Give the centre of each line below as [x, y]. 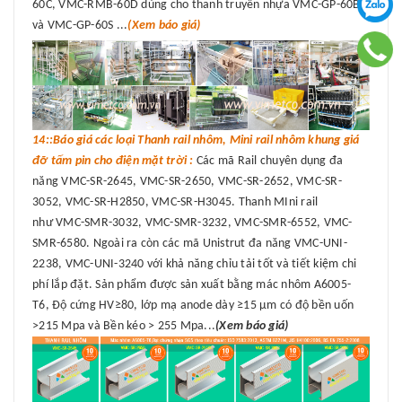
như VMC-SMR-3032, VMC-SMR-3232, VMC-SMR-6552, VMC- [192, 223]
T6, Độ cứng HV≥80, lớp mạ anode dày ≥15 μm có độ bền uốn [193, 306]
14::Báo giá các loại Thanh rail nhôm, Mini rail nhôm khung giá [196, 141]
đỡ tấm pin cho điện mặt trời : [113, 162]
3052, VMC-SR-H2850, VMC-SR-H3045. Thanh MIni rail [175, 203]
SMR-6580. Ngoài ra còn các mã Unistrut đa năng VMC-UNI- [190, 244]
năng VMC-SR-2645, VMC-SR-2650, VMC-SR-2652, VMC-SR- [187, 182]
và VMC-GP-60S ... [80, 25]
